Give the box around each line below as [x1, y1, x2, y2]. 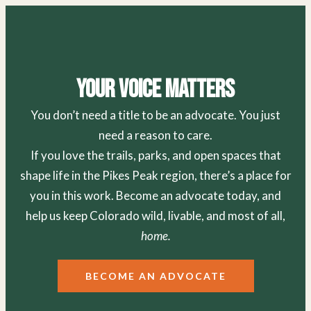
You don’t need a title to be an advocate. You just [31, 108, 280, 123]
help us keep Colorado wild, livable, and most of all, [26, 208, 285, 224]
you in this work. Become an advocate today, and [30, 188, 281, 203]
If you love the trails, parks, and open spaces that [30, 148, 281, 163]
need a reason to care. [99, 128, 212, 143]
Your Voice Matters [76, 75, 235, 106]
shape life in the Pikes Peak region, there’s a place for [19, 168, 292, 183]
